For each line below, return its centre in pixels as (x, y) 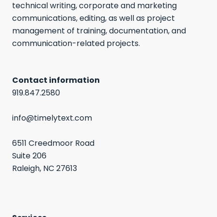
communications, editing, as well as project (93, 18)
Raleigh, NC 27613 (45, 168)
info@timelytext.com (52, 118)
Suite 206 (29, 155)
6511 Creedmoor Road (53, 143)
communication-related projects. (76, 43)
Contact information (56, 80)
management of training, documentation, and (99, 31)
